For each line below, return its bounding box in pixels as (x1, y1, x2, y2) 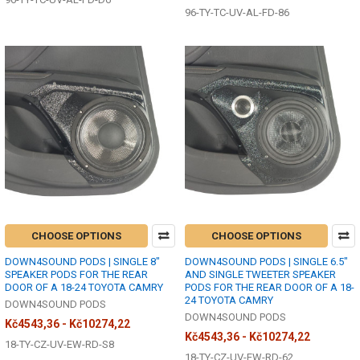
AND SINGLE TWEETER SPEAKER (185, 268, 336, 280)
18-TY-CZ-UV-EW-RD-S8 (5, 337, 114, 350)
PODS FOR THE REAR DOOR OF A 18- (185, 280, 354, 293)
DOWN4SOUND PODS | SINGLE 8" (5, 255, 160, 268)
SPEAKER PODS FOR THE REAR (5, 268, 148, 280)
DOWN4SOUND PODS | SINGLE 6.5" (185, 255, 348, 268)
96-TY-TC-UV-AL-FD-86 (185, 6, 289, 19)
